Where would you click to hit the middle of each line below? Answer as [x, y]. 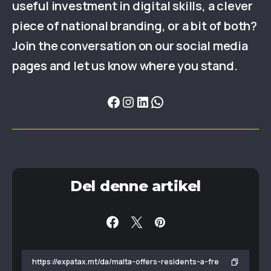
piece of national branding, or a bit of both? [135, 26]
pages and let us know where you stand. [125, 66]
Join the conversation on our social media [130, 46]
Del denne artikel [135, 186]
